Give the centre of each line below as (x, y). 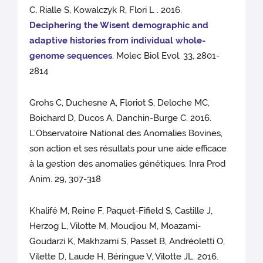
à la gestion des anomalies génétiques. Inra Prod (128, 164)
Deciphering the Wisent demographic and (119, 26)
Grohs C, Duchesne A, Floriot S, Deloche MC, (120, 103)
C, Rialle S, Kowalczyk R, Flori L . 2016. (106, 10)
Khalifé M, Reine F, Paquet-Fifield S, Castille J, (121, 211)
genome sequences (71, 56)
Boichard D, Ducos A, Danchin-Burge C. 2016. (121, 118)
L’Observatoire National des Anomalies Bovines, (126, 134)
